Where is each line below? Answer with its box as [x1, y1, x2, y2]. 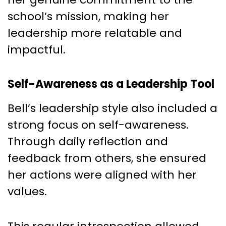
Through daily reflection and [8, 133, 168, 149]
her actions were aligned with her [8, 166, 197, 183]
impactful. [8, 41, 66, 58]
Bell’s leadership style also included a [8, 100, 217, 116]
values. [8, 183, 47, 199]
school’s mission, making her [8, 8, 169, 24]
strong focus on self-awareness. [8, 117, 189, 133]
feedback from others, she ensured [8, 150, 206, 166]
